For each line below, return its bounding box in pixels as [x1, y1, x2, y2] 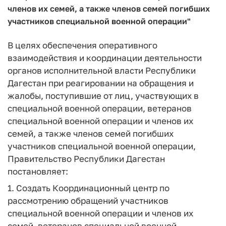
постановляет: [8, 166, 68, 177]
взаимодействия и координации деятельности [8, 52, 202, 63]
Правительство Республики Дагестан [8, 153, 165, 164]
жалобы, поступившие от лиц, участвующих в [8, 90, 199, 101]
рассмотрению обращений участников [8, 195, 168, 206]
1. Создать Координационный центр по [8, 182, 169, 193]
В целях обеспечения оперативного [8, 40, 157, 50]
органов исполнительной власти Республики [8, 65, 196, 76]
